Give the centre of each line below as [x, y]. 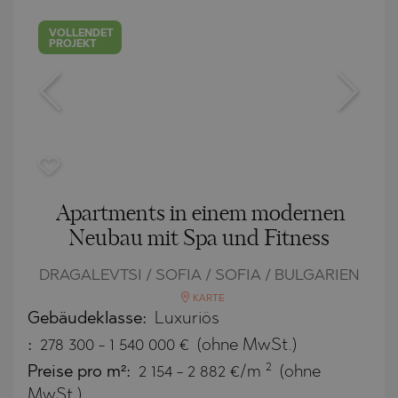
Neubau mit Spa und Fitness [199, 239]
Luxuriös [187, 319]
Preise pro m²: [81, 372]
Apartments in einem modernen [201, 214]
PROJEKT [73, 44]
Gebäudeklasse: [89, 319]
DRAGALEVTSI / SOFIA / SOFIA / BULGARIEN [199, 275]
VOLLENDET [82, 33]
